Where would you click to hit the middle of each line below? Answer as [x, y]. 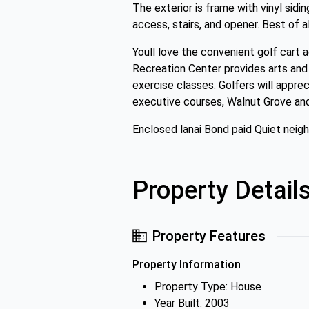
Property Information [187, 265]
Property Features [209, 236]
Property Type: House [208, 287]
